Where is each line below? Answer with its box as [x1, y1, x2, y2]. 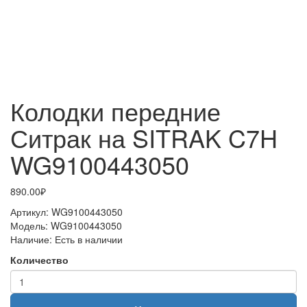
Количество [10, 253, 69, 267]
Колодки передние [10, 93, 221, 128]
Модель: [10, 219, 51, 232]
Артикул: [10, 205, 51, 219]
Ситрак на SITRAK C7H [10, 120, 278, 155]
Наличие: [10, 232, 55, 246]
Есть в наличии [55, 232, 123, 246]
